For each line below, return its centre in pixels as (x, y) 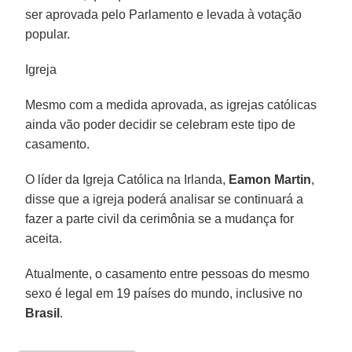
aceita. (44, 238)
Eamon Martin (270, 179)
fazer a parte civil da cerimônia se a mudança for (160, 218)
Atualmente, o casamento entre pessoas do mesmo (168, 273)
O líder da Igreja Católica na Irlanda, (127, 179)
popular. (48, 34)
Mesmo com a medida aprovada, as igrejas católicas (171, 104)
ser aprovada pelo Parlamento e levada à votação (164, 14)
